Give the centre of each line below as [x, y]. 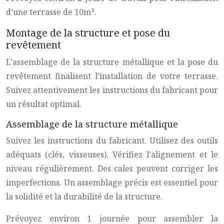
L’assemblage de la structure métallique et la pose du [112, 62]
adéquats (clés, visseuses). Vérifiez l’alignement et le [112, 154]
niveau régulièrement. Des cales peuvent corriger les [112, 168]
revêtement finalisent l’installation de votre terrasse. [112, 76]
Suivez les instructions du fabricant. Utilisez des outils [112, 140]
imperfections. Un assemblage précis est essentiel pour [112, 182]
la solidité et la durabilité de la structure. [84, 196]
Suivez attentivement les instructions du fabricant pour [112, 90]
